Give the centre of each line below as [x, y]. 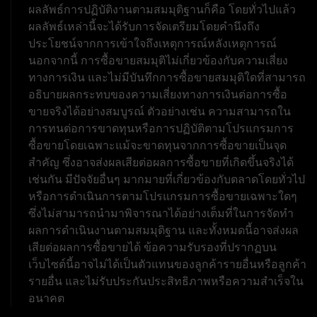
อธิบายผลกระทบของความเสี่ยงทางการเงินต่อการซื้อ [158, 94]
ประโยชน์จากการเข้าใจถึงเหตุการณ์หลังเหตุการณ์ [152, 43]
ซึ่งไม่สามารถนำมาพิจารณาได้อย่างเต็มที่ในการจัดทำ [161, 213]
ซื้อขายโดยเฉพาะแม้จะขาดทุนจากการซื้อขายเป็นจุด [157, 145]
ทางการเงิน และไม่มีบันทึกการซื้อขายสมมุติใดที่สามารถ [167, 77]
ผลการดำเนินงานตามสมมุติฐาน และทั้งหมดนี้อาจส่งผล [163, 230]
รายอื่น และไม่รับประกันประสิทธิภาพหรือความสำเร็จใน [166, 281]
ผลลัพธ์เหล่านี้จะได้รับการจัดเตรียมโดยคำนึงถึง [144, 26]
